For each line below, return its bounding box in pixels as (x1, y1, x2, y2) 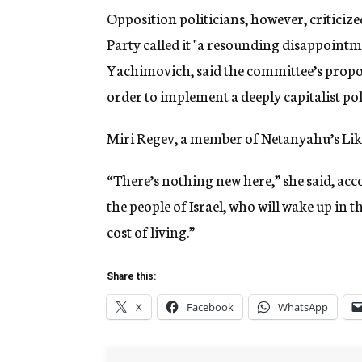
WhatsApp (278, 300, 328, 315)
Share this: (107, 271, 156, 283)
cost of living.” (107, 221, 195, 242)
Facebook (187, 300, 234, 315)
